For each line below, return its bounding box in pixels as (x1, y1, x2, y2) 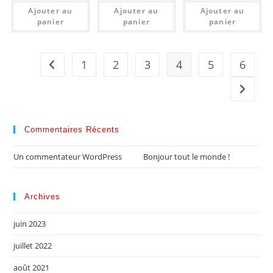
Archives (24, 191, 61, 201)
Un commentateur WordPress (13, 151, 122, 162)
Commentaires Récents (24, 124, 120, 134)
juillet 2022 (13, 239, 52, 251)
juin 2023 (13, 218, 46, 229)
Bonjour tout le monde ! (143, 151, 230, 162)
